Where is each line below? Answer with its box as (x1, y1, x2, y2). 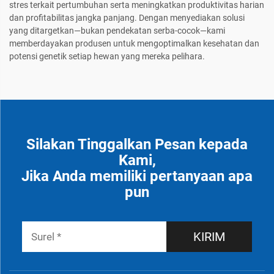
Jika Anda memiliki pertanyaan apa (21, 168, 253, 185)
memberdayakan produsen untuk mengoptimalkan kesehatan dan (9, 39, 259, 49)
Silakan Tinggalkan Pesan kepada (26, 136, 248, 154)
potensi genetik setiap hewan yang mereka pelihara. (9, 51, 205, 62)
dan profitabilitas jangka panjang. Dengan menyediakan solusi (9, 13, 245, 23)
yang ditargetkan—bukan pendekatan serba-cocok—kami (9, 26, 225, 36)
